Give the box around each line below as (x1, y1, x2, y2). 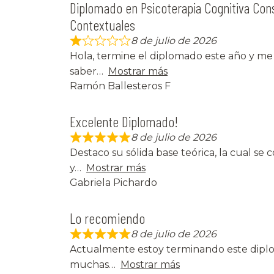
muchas (70, 259, 109, 271)
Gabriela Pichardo (70, 177, 157, 189)
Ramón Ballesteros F (70, 80, 171, 92)
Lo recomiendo (70, 209, 145, 228)
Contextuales (70, 16, 135, 34)
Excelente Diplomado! (70, 113, 178, 131)
